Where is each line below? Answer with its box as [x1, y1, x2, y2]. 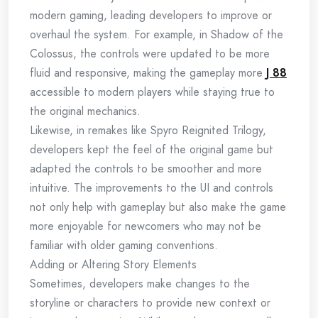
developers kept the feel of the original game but [30, 141, 273, 158]
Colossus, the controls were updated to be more [30, 45, 270, 62]
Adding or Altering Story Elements [30, 256, 197, 273]
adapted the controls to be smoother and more [30, 160, 262, 177]
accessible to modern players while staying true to [30, 84, 275, 100]
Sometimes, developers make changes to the [30, 275, 250, 292]
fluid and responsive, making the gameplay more [30, 65, 266, 81]
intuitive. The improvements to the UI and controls [30, 180, 273, 196]
